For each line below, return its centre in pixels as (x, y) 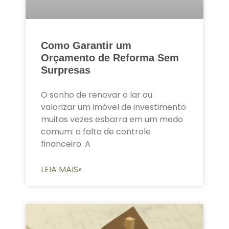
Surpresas (66, 70)
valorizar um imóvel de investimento (113, 107)
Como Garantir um (86, 45)
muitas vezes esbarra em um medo (112, 119)
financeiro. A (66, 144)
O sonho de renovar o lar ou (97, 95)
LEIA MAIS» (61, 169)
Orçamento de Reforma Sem (110, 58)
